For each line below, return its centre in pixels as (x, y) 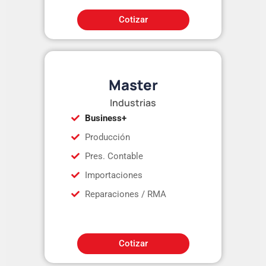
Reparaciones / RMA (125, 194)
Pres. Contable (114, 156)
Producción (107, 137)
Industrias (133, 102)
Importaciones (113, 175)
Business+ (105, 118)
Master (133, 84)
